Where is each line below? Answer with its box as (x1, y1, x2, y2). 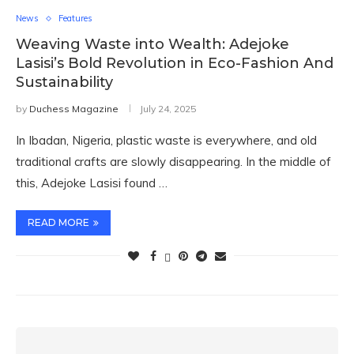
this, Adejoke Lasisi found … (16, 175, 168, 190)
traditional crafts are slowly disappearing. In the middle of (16, 154, 331, 169)
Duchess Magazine (29, 103, 119, 115)
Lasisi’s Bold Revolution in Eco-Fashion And (16, 55, 333, 72)
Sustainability (16, 73, 113, 91)
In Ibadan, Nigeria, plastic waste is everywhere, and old (16, 133, 317, 148)
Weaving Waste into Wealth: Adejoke (16, 36, 289, 53)
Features (58, 13, 92, 24)
